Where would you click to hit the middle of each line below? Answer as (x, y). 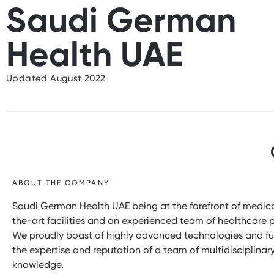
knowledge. (38, 265)
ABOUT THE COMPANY (61, 183)
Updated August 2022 (56, 78)
